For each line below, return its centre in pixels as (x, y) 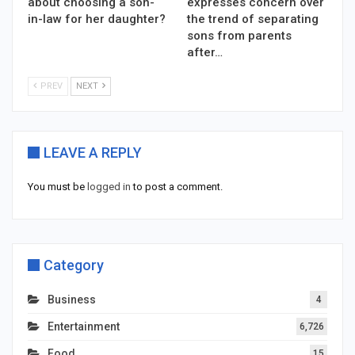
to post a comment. (177, 187)
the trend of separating (253, 19)
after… (205, 53)
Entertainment (84, 327)
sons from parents (239, 36)
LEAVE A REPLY (93, 153)
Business (72, 300)
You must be (57, 187)
